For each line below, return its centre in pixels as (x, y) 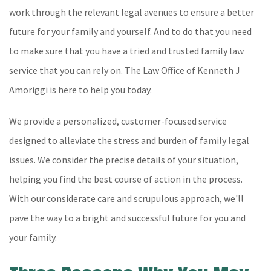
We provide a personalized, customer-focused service (118, 121)
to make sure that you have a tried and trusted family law (126, 51)
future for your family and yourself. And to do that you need (130, 31)
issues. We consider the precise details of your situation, (124, 160)
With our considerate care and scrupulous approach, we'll (126, 198)
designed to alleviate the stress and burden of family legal (129, 140)
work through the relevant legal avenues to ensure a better (132, 12)
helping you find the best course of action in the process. (126, 179)
